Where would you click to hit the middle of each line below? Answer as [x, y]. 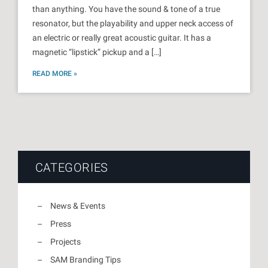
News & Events [78, 205]
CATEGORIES [71, 168]
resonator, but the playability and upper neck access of [133, 24]
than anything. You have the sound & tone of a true [126, 9]
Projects [66, 241]
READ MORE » [55, 73]
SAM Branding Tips [86, 259]
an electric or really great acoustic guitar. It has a [122, 38]
